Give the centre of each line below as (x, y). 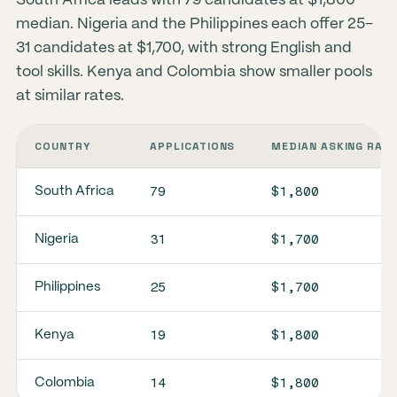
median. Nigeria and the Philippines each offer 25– (194, 24)
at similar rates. (70, 96)
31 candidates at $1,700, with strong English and (183, 48)
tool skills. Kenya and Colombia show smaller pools (194, 72)
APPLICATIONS (192, 146)
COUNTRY (62, 146)
